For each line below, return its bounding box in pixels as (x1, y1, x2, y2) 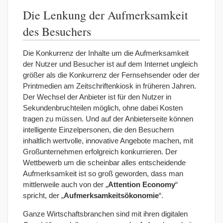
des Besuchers (23, 23, 91, 39)
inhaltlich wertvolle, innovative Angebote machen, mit (23, 136, 193, 145)
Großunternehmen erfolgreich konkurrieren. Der (23, 147, 177, 156)
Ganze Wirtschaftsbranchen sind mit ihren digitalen (23, 209, 188, 218)
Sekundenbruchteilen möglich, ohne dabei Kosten (23, 103, 183, 112)
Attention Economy (108, 180, 175, 189)
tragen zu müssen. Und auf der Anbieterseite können (23, 114, 193, 123)
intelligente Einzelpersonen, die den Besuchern (23, 125, 174, 134)
